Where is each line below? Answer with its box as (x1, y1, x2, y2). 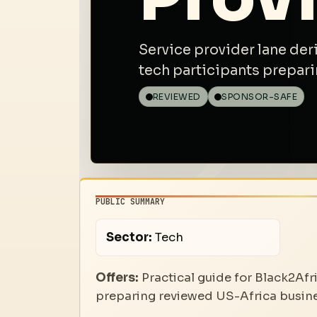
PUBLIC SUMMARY (96, 196, 166, 207)
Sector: (105, 229, 152, 245)
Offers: (96, 270, 139, 285)
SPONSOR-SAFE (221, 91, 298, 103)
